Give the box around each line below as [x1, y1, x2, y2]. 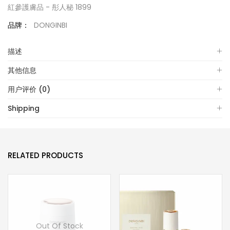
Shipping [8, 103, 40, 113]
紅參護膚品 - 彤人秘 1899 [8, 2, 91, 12]
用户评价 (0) [8, 84, 50, 94]
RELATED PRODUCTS [8, 150, 83, 161]
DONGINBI [34, 20, 67, 30]
